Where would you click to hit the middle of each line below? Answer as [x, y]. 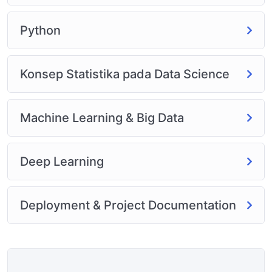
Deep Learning [62, 161]
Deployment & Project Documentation [128, 205]
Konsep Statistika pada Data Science [125, 74]
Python [40, 30]
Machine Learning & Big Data [102, 117]
